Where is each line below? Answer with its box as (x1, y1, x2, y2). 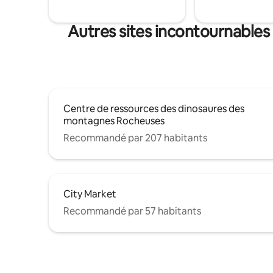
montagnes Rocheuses (63, 115, 165, 128)
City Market (63, 188, 116, 201)
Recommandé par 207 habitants (63, 132, 207, 145)
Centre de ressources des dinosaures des (63, 102, 244, 116)
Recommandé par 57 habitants (63, 205, 201, 218)
